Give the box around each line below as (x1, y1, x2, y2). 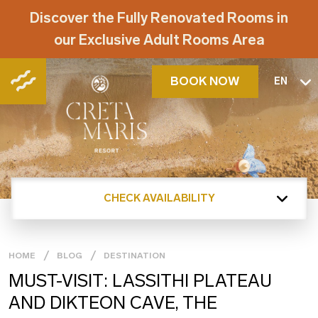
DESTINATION (104, 251, 165, 261)
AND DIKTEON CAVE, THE (9, 292, 217, 313)
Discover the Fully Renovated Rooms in (30, 9, 288, 26)
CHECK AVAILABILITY (103, 192, 215, 204)
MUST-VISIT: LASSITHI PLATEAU (9, 270, 272, 291)
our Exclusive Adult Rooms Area (53, 31, 265, 48)
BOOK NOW (170, 74, 240, 88)
